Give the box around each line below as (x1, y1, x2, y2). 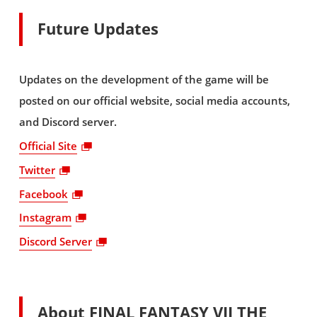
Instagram (18, 210, 71, 226)
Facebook (18, 186, 68, 202)
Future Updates (38, 18, 159, 40)
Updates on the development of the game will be (18, 72, 269, 88)
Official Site (18, 139, 77, 154)
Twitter (18, 162, 55, 178)
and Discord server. (18, 115, 117, 130)
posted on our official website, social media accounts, (18, 93, 290, 109)
